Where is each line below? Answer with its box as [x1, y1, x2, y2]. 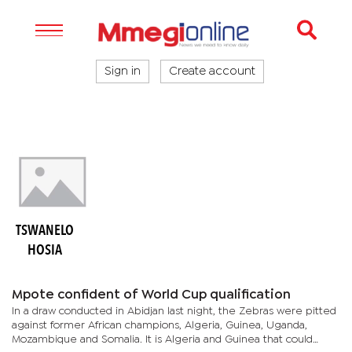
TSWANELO [15, 221, 74, 241]
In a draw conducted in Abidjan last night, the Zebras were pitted [12, 306, 336, 317]
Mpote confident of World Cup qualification [12, 289, 291, 302]
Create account [169, 67, 255, 76]
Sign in [104, 67, 141, 76]
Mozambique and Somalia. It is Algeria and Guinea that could [12, 335, 313, 345]
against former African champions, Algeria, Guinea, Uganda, [12, 321, 307, 331]
